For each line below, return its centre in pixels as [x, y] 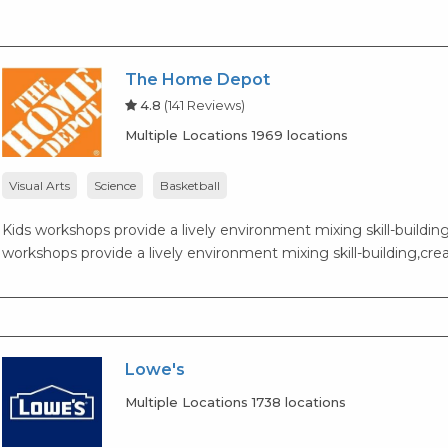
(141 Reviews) [205, 104]
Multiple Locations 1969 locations [237, 134]
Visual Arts [40, 185]
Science [115, 185]
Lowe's [155, 369]
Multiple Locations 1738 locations [236, 401]
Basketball [190, 185]
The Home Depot [198, 79]
